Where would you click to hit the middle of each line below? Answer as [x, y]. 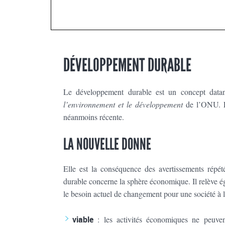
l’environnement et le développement [125, 104]
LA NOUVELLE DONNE [107, 145]
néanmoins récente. [94, 117]
